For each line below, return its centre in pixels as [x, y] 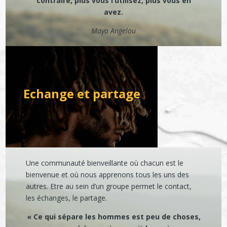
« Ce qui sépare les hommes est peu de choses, [113, 217]
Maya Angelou [113, 31]
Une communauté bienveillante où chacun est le [105, 163]
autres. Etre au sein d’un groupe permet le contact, [109, 186]
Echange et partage [82, 93]
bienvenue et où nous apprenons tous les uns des [108, 175]
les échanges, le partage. [67, 198]
